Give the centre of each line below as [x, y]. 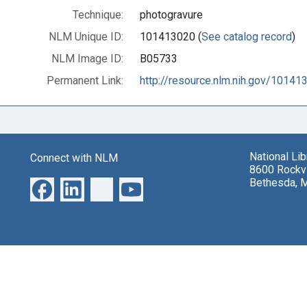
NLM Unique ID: [86, 36]
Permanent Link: [85, 80]
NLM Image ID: [87, 58]
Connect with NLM [74, 158]
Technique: [98, 14]
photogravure [171, 14]
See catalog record [247, 36]
